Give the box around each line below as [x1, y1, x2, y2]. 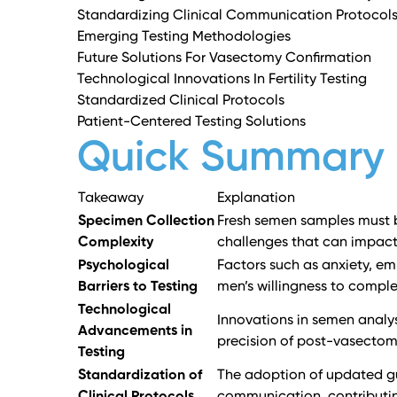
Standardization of [78, 369, 202, 384]
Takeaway [78, 191, 144, 206]
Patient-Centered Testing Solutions [77, 115, 306, 130]
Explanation [217, 191, 295, 206]
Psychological [78, 259, 169, 274]
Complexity [78, 236, 153, 251]
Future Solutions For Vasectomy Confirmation [77, 51, 371, 66]
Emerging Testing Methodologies [77, 30, 291, 45]
